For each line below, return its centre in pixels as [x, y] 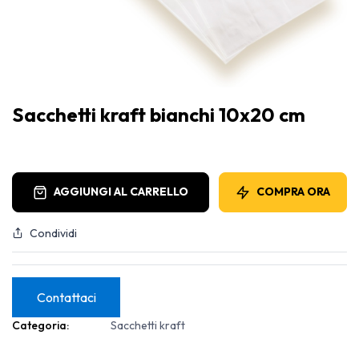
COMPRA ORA [293, 192]
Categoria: [40, 325]
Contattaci [66, 297]
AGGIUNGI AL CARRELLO [121, 192]
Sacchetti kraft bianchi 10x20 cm [159, 114]
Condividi [53, 233]
